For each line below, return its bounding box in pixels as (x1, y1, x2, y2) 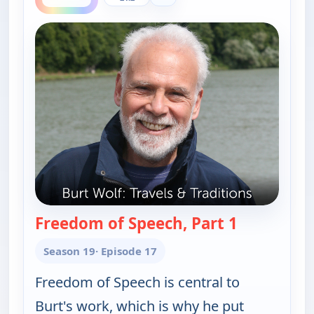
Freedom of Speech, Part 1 (35, 212, 238, 234)
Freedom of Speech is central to (35, 272, 240, 292)
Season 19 (43, 243, 95, 258)
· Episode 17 (95, 243, 157, 258)
